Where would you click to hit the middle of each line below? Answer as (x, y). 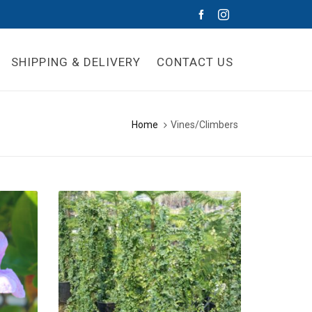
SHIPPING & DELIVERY (76, 62)
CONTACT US (195, 62)
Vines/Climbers (204, 124)
